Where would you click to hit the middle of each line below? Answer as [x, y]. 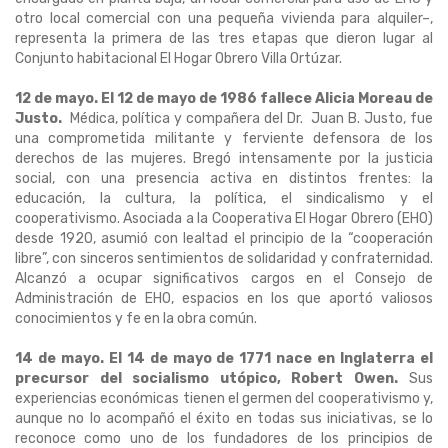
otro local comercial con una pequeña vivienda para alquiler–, [224, 19]
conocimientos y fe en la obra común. [136, 319]
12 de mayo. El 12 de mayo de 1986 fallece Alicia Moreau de [224, 99]
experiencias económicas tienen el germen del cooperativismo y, [224, 399]
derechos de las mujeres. [104, 159]
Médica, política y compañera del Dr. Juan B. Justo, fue [247, 119]
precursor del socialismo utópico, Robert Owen [204, 379]
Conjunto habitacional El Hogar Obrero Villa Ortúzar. [178, 59]
